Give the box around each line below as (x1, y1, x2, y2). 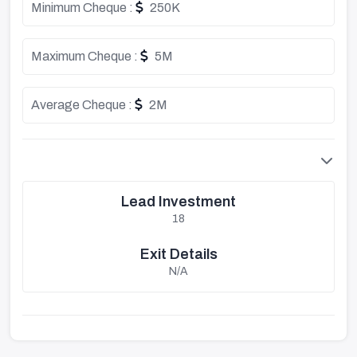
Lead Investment (121, 194, 236, 210)
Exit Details (139, 246, 218, 262)
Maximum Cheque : (31, 49, 140, 63)
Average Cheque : (31, 98, 135, 112)
